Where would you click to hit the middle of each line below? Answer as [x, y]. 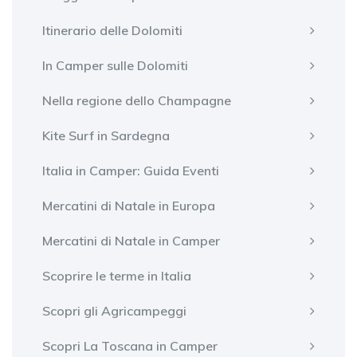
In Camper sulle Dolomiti [115, 65]
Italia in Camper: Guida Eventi [131, 170]
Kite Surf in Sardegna [106, 135]
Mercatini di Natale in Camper [131, 240]
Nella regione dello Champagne [137, 100]
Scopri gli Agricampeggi [114, 310]
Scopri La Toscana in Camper [130, 345]
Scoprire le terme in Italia [117, 275]
